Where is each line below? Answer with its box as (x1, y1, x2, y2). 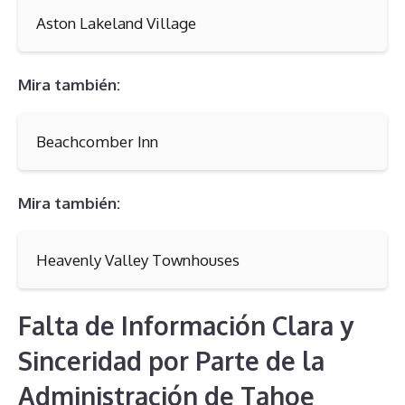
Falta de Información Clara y (18, 308, 353, 342)
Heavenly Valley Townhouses (36, 250, 240, 269)
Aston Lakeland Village (36, 13, 196, 33)
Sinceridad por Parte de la (18, 344, 325, 377)
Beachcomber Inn (36, 131, 158, 151)
